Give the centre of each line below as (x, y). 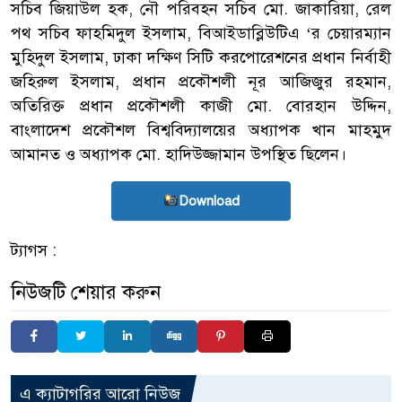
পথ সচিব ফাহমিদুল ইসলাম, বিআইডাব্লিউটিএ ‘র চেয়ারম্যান (201, 33)
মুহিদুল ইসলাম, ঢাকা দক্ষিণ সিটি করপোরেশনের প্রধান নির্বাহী (201, 57)
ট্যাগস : (34, 250)
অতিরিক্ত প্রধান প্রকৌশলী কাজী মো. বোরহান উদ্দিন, (201, 105)
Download (209, 201)
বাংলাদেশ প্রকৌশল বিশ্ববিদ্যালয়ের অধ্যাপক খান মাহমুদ (201, 130)
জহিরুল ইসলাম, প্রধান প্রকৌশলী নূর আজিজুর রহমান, (201, 81)
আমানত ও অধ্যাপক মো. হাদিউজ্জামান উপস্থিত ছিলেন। (179, 154)
